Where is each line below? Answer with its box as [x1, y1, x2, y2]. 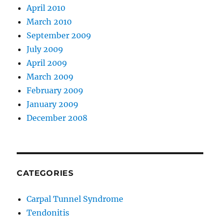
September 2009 [27, 30, 92, 41]
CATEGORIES [17, 168, 74, 178]
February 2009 [27, 85, 84, 96]
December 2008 [27, 113, 88, 123]
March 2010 [27, 17, 72, 27]
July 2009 [27, 44, 64, 55]
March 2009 [27, 72, 74, 82]
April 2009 [27, 58, 68, 68]
